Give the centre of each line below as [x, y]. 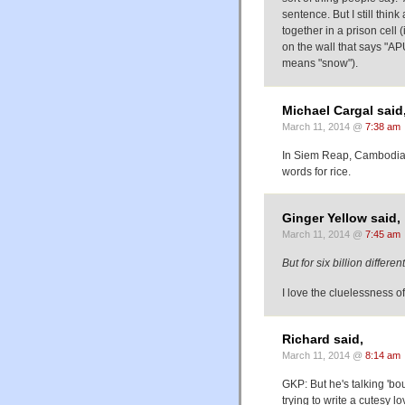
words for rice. [316, 171]
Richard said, [323, 340]
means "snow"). [320, 64]
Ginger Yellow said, [341, 218]
